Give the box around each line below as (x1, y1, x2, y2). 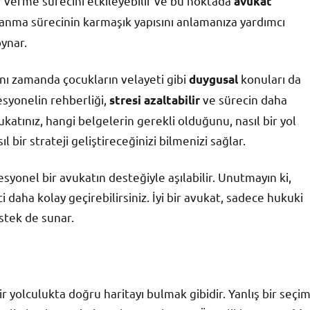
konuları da (238, 71, 301, 86)
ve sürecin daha (200, 92, 287, 107)
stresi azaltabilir (109, 93, 200, 108)
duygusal (189, 72, 238, 87)
